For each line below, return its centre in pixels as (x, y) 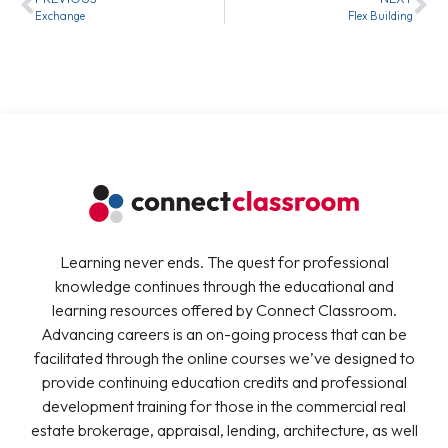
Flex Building (380, 15)
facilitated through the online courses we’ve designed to (224, 357)
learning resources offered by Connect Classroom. (224, 309)
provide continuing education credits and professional (224, 381)
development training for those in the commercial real (224, 405)
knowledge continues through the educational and (224, 285)
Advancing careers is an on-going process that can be (224, 333)
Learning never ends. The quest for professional (224, 261)
